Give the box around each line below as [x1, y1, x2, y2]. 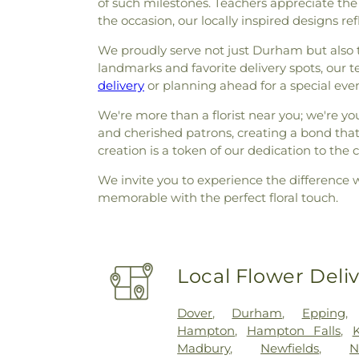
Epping [301, 305, 345, 321]
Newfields [260, 340, 320, 356]
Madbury [177, 340, 231, 356]
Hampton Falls [246, 322, 341, 338]
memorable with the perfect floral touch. [98, 190, 338, 205]
